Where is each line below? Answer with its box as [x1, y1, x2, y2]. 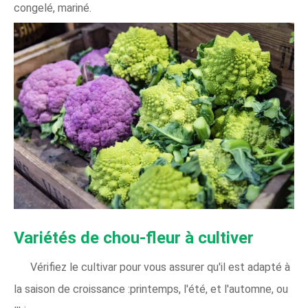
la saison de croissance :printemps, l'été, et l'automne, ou [14, 283, 288, 296]
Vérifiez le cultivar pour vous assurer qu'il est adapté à [30, 261, 290, 274]
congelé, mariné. [14, 1, 91, 15]
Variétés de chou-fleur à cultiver [14, 228, 254, 248]
